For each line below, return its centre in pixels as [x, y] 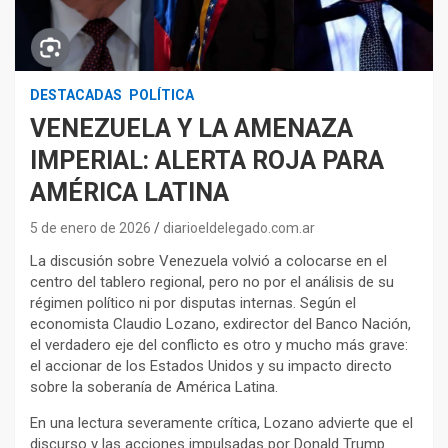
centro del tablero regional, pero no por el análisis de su [212, 282]
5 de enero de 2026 [90, 228]
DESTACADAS [76, 95]
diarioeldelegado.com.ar [239, 228]
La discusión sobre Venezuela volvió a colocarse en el [208, 261]
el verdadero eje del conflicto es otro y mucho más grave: [219, 345]
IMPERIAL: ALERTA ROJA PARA [207, 161]
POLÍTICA [161, 95]
